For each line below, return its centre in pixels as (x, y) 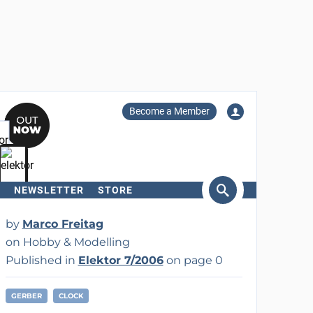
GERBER (26, 296)
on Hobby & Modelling (67, 242)
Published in (42, 260)
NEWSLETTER (49, 190)
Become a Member (169, 111)
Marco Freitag (63, 224)
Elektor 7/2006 (121, 260)
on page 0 (193, 260)
